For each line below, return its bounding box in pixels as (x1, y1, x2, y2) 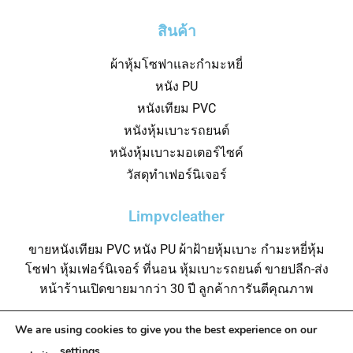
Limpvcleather (128, 206, 225, 225)
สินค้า (157, 21, 196, 40)
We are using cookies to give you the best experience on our (15, 322, 317, 337)
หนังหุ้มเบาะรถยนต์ (124, 122, 229, 138)
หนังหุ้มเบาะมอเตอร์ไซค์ (110, 144, 243, 160)
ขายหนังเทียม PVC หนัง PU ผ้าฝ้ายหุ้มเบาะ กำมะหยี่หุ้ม (28, 241, 325, 257)
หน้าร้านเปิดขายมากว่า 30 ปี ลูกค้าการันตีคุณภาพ (39, 281, 314, 296)
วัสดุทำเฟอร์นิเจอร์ (126, 166, 227, 182)
